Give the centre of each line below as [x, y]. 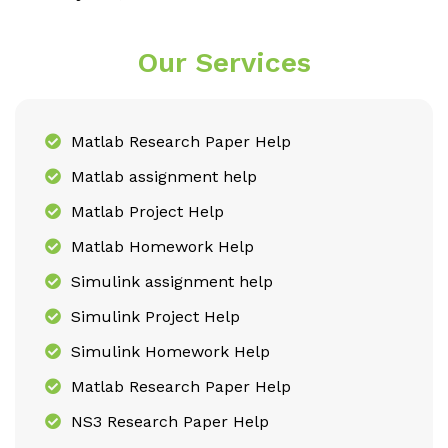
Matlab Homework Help [160, 247]
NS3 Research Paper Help [167, 422]
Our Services [224, 63]
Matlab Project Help [145, 212]
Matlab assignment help [161, 177]
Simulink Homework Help [168, 352]
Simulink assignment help [169, 282]
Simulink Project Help [153, 317]
